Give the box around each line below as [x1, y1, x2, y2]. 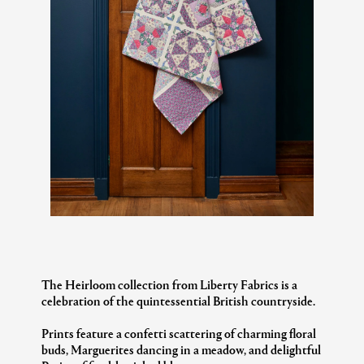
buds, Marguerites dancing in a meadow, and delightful [41, 340, 322, 359]
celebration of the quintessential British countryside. [41, 291, 316, 310]
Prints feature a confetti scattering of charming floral [41, 323, 317, 343]
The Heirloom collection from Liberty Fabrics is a [41, 275, 298, 294]
